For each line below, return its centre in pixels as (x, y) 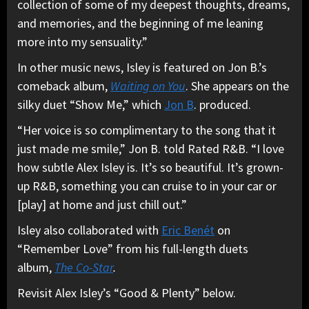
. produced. (222, 105)
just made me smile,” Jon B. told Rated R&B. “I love (151, 149)
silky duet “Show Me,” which (91, 105)
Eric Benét (188, 230)
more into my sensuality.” (82, 42)
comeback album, (64, 86)
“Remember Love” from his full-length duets (133, 249)
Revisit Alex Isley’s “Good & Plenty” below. (128, 293)
